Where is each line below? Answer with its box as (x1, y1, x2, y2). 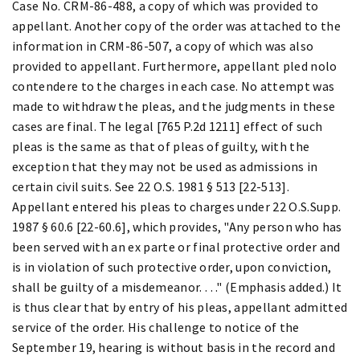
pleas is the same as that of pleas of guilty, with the (12, 137, 310, 154)
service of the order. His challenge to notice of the (12, 318, 300, 335)
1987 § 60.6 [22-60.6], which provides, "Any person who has (12, 218, 342, 235)
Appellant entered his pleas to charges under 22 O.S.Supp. (12, 198, 342, 215)
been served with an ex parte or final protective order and (12, 238, 341, 255)
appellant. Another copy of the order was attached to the (12, 17, 341, 34)
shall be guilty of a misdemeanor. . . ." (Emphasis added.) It (12, 278, 342, 295)
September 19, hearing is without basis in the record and (12, 338, 335, 355)
